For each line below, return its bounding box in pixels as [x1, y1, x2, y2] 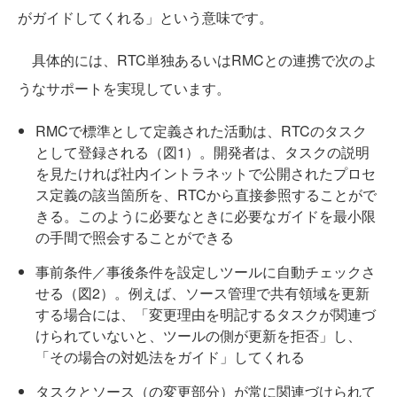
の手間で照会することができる [35, 227, 234, 248]
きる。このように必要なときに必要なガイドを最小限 [35, 206, 376, 227]
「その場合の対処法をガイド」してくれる [35, 346, 305, 368]
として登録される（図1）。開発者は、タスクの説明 [35, 142, 370, 163]
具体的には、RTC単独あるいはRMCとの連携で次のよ [18, 50, 378, 71]
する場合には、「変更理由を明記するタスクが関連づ [35, 304, 376, 325]
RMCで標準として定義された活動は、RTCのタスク [35, 121, 367, 142]
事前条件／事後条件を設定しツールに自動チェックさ [35, 261, 376, 283]
